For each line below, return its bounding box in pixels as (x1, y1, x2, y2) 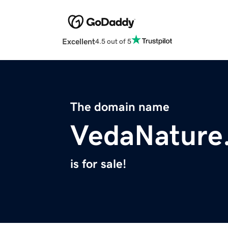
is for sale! (70, 158, 126, 170)
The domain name (70, 101, 169, 113)
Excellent (62, 37, 95, 46)
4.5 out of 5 (95, 37, 131, 45)
